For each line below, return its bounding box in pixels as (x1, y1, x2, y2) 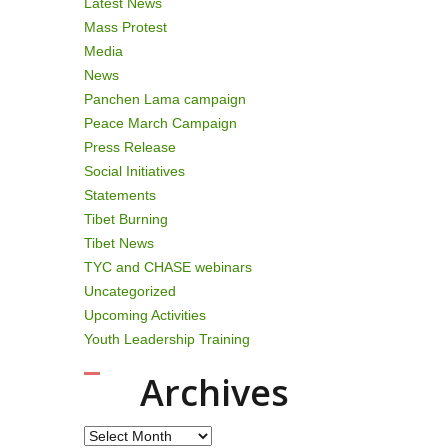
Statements (83, 187, 156, 203)
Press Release (83, 139, 176, 155)
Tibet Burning (83, 211, 168, 227)
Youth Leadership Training (83, 331, 250, 347)
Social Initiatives (83, 163, 185, 179)
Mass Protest (83, 19, 167, 35)
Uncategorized (83, 283, 176, 299)
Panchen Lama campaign (83, 91, 246, 107)
